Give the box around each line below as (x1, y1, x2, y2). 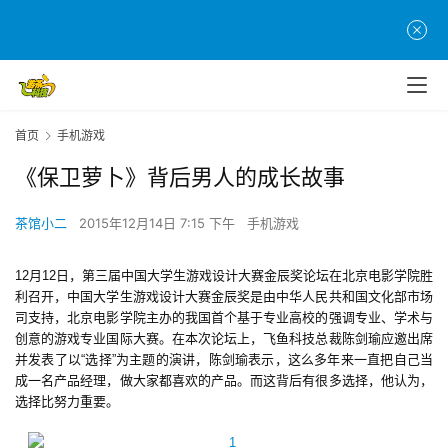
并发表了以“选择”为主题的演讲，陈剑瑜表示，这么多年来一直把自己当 (15, 352, 433, 368)
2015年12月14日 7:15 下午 (79, 215, 239, 232)
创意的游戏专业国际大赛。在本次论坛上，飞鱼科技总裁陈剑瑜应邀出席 (15, 331, 433, 347)
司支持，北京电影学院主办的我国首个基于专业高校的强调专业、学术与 (15, 310, 433, 326)
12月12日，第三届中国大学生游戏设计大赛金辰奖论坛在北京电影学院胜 (15, 268, 433, 284)
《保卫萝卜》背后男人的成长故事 (15, 164, 345, 191)
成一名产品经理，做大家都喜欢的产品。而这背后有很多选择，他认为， (15, 373, 433, 389)
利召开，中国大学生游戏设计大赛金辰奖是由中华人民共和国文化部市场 (15, 289, 433, 305)
